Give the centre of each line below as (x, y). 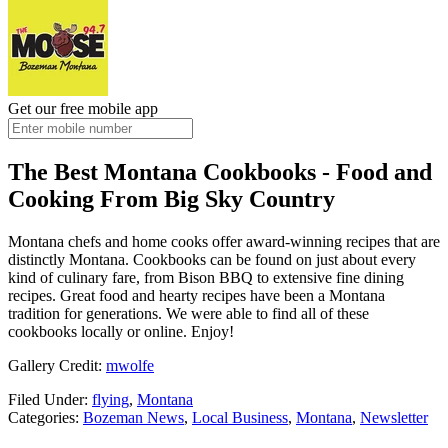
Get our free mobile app (83, 108)
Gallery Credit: (57, 365)
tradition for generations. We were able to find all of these (188, 313)
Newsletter (394, 417)
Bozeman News (133, 417)
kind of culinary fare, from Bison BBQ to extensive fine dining (206, 277)
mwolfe (130, 365)
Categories (41, 417)
